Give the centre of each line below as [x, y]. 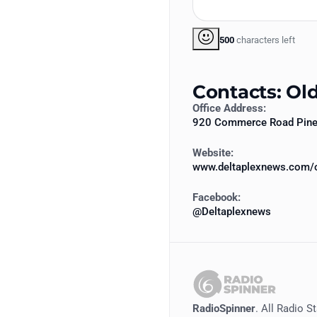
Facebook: [217, 198]
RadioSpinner [224, 309]
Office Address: [229, 109]
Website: [213, 153]
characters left [265, 40]
